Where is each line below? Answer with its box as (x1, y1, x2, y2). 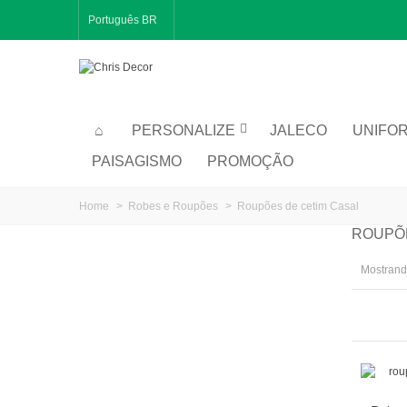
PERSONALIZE (131, 122, 235, 138)
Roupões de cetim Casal (237, 199, 359, 213)
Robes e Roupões (128, 199, 218, 213)
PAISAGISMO (92, 153, 182, 169)
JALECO (269, 122, 327, 138)
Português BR (88, 14, 157, 26)
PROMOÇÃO (207, 153, 293, 169)
